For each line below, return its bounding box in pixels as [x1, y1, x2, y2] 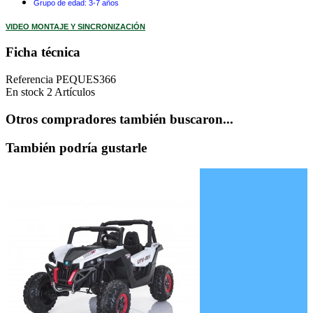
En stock [6, 86, 44, 99]
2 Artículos [47, 86, 95, 99]
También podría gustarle [6, 140, 147, 155]
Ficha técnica [6, 45, 80, 60]
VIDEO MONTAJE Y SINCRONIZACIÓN [6, 22, 145, 31]
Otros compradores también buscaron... [6, 111, 233, 126]
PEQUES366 [56, 73, 116, 86]
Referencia [6, 73, 56, 86]
